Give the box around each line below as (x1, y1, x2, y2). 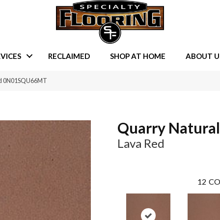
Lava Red (117, 136, 165, 151)
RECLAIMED (48, 51, 90, 60)
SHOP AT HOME (110, 51, 165, 60)
